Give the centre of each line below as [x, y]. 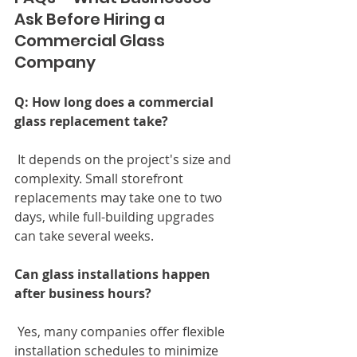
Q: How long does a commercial [116, 102]
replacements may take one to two [120, 197]
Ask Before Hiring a [91, 19]
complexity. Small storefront [100, 178]
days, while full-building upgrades [116, 216]
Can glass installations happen [114, 274]
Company [55, 62]
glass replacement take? [91, 121]
